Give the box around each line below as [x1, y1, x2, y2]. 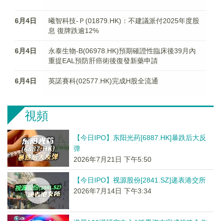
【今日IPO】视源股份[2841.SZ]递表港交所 [73, 176, 206, 184]
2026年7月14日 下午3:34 [73, 187, 151, 195]
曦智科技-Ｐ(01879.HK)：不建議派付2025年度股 [48, 17, 200, 25]
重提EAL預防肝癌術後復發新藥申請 [48, 57, 158, 65]
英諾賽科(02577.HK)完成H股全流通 [48, 77, 159, 85]
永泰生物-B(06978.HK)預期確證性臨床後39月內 [48, 47, 196, 55]
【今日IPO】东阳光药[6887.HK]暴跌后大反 [73, 134, 206, 142]
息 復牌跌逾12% [48, 27, 99, 35]
